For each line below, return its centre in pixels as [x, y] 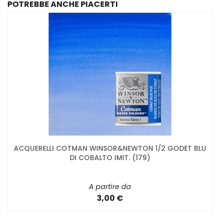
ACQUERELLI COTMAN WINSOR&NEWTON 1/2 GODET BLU [110, 148]
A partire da [110, 186]
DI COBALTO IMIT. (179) [110, 157]
